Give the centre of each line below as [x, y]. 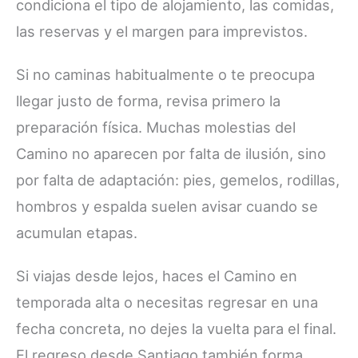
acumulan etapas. [77, 232]
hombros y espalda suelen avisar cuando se [167, 206]
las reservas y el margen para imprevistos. [162, 31]
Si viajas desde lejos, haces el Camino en [157, 275]
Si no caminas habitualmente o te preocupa [165, 74]
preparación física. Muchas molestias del [156, 127]
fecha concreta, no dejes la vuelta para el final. [176, 328]
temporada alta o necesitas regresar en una [167, 302]
